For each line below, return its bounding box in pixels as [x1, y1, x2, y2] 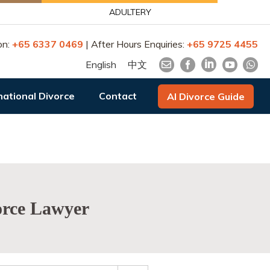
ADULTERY [108, 7, 151, 17]
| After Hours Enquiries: [83, 38, 187, 50]
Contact [99, 90, 137, 102]
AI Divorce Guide [167, 90, 245, 102]
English [85, 58, 116, 71]
